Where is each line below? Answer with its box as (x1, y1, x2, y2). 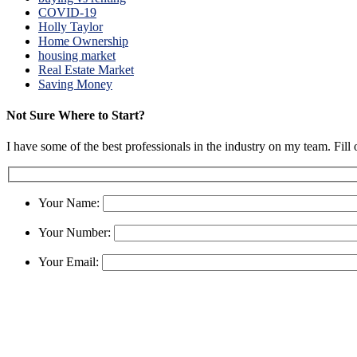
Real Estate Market (38, 62, 134, 76)
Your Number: (38, 225, 114, 239)
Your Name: (38, 195, 103, 210)
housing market (38, 48, 116, 62)
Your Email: (38, 254, 102, 269)
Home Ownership (38, 33, 128, 48)
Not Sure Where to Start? (6, 108, 145, 122)
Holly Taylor (38, 19, 103, 33)
